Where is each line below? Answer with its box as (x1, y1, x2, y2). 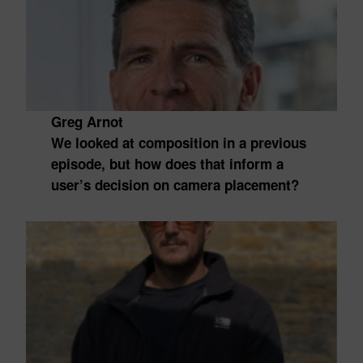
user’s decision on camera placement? (50, 175, 299, 194)
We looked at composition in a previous (50, 133, 306, 152)
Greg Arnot (50, 112, 123, 131)
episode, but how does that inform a (50, 154, 284, 173)
